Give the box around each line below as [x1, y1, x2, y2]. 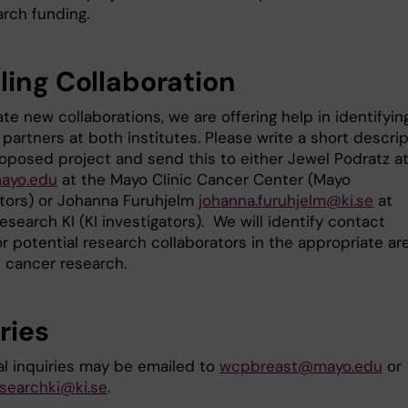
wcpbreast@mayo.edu [219, 356, 382, 377]
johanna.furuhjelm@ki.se [199, 190, 373, 211]
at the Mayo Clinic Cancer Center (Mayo [57, 169, 351, 190]
